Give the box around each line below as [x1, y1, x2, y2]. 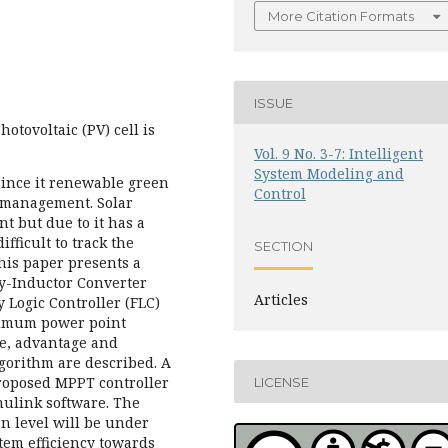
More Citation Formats [268, 8, 414, 24]
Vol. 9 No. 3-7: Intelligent [254, 144, 423, 163]
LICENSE [254, 373, 309, 390]
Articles [254, 290, 308, 309]
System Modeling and [254, 164, 404, 183]
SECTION [254, 237, 313, 254]
